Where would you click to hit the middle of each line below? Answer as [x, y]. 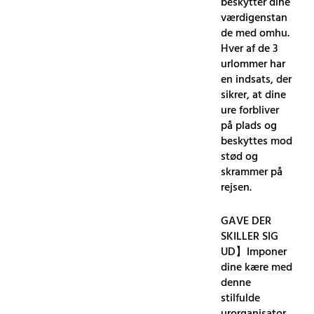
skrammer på [252, 172]
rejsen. [237, 187]
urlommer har [253, 64]
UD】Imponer [254, 252]
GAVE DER [246, 221]
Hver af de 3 [250, 49]
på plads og [249, 126]
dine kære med [257, 267]
